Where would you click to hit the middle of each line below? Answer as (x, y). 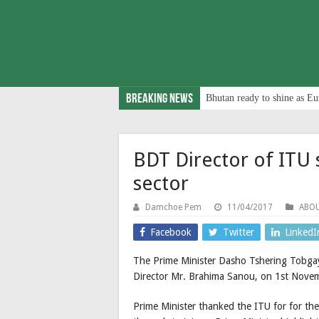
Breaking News (159, 99)
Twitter (239, 232)
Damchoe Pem (173, 207)
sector (161, 183)
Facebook (171, 232)
